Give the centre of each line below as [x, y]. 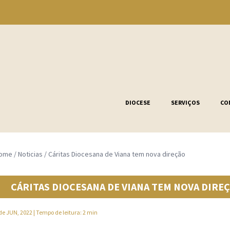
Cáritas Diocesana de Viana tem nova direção [117, 154]
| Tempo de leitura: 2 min [65, 212]
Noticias [30, 154]
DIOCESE [138, 102]
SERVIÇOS [186, 102]
